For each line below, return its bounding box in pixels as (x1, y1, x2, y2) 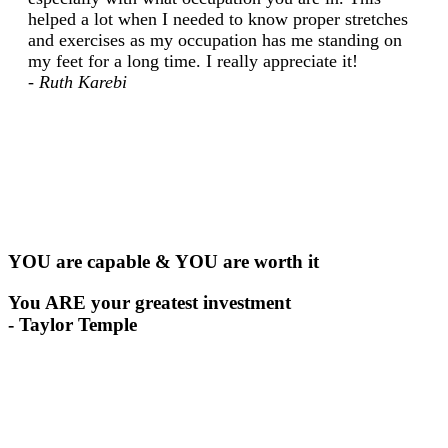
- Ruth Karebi (28, 71, 127, 92)
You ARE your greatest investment (8, 291, 291, 313)
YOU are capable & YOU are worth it (8, 251, 319, 273)
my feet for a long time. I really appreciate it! (28, 50, 358, 71)
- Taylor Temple (8, 313, 137, 335)
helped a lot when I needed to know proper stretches (28, 8, 408, 29)
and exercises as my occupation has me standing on (28, 29, 402, 50)
